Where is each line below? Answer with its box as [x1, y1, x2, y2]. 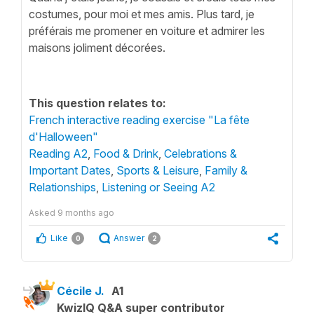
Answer [114, 232, 144, 243]
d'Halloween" [29, 129, 98, 144]
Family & [205, 163, 247, 177]
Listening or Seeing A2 [102, 179, 215, 194]
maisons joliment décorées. [29, 40, 165, 55]
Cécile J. [57, 283, 104, 298]
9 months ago [57, 207, 114, 218]
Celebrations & [164, 146, 237, 161]
